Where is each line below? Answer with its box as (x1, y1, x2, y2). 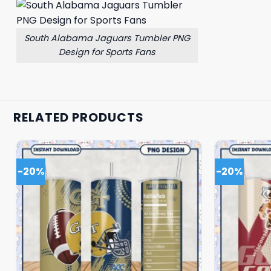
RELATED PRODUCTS (13, 108, 144, 126)
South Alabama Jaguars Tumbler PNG (24, 31, 190, 44)
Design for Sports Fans (59, 45, 155, 58)
